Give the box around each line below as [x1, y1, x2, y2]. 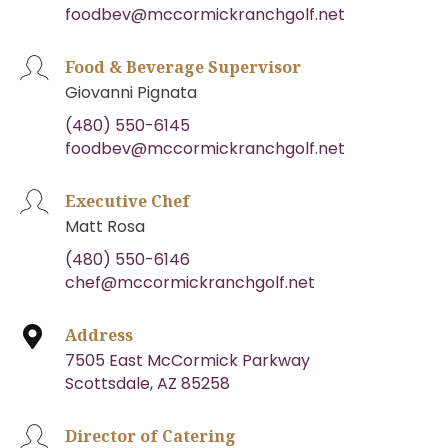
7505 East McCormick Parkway [65, 348, 310, 372]
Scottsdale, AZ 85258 [65, 371, 230, 395]
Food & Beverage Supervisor [65, 55, 301, 78]
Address [65, 323, 133, 346]
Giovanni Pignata [65, 80, 197, 104]
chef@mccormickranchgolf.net [65, 270, 315, 294]
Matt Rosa [65, 214, 145, 238]
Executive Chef [65, 189, 190, 212]
